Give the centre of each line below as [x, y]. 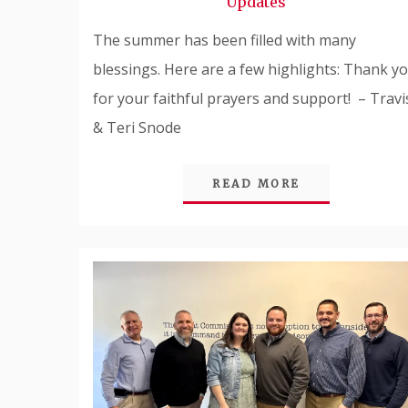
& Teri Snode [137, 127]
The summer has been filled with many [224, 40]
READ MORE [256, 183]
